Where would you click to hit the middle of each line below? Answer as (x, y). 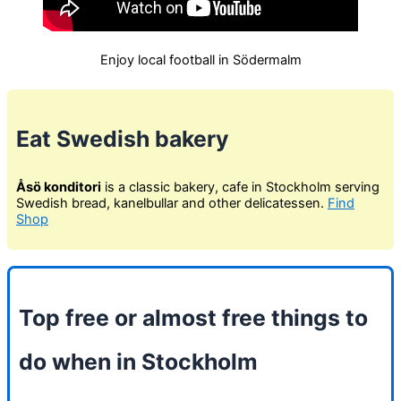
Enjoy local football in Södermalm (200, 60)
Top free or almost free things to (193, 317)
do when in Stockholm (138, 361)
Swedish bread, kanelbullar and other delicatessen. (172, 204)
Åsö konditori (59, 188)
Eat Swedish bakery (123, 138)
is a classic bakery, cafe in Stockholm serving (240, 188)
